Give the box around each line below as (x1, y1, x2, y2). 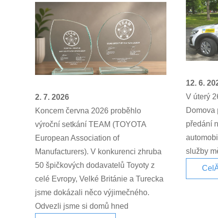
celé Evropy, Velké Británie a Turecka (35, 174, 163, 183)
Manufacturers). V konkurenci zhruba (35, 147, 162, 156)
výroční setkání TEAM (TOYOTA (35, 120, 146, 128)
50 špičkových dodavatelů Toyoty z (35, 161, 155, 169)
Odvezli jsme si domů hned (35, 201, 128, 210)
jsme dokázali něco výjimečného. (35, 188, 149, 197)
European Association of (35, 133, 119, 142)
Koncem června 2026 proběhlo (35, 106, 141, 115)
